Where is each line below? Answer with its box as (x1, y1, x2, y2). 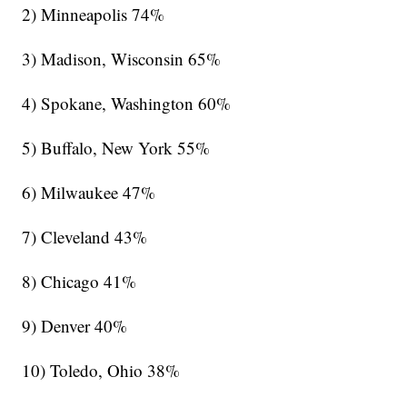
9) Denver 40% (22, 313, 128, 337)
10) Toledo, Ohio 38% (22, 358, 181, 382)
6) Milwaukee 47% (22, 180, 156, 203)
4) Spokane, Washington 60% (22, 91, 232, 114)
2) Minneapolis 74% (22, 2, 165, 25)
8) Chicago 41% (22, 269, 137, 293)
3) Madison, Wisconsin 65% (22, 46, 222, 70)
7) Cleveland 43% (22, 224, 148, 248)
